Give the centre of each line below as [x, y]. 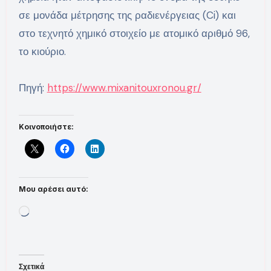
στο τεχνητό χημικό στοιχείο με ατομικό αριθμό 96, [134, 34]
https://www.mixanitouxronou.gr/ [124, 88]
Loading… [50, 210]
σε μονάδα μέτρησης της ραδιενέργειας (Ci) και [127, 15]
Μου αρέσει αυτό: [53, 189]
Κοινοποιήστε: [46, 127]
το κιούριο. [42, 52]
